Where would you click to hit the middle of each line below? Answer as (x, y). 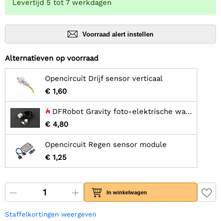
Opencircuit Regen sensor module (106, 145)
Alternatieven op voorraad (52, 58)
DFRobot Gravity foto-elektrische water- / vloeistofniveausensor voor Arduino (119, 112)
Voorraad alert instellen (118, 34)
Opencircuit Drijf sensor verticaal (104, 79)
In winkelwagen (127, 192)
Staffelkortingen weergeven (51, 214)
